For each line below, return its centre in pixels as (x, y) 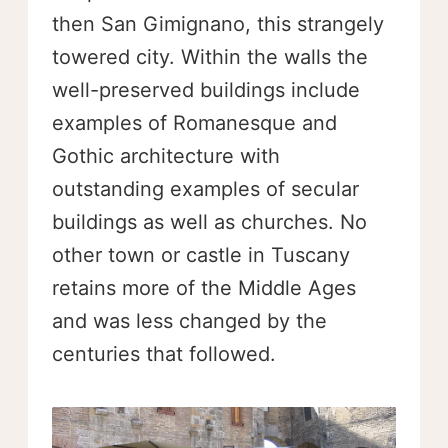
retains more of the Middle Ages (204, 287)
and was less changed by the (189, 320)
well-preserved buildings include (206, 89)
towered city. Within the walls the (210, 56)
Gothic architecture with (166, 155)
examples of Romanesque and (194, 122)
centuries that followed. (164, 353)
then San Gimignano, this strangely (218, 23)
